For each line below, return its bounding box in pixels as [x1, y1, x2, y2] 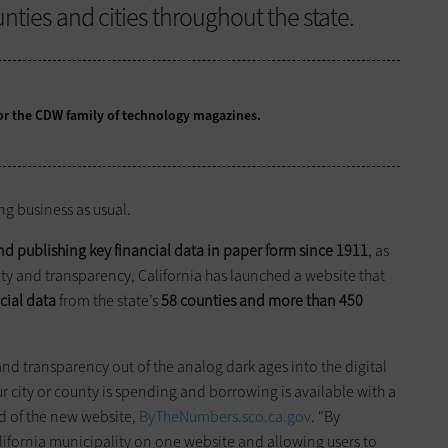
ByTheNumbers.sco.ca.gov [139, 406, 311, 428]
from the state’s [56, 290, 161, 312]
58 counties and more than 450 [161, 290, 363, 312]
